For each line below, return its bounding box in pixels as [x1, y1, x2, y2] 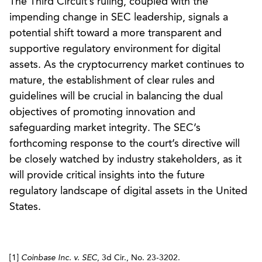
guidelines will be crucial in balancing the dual [9, 91, 223, 102]
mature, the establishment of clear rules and [9, 75, 215, 86]
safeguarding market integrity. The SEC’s [9, 122, 201, 133]
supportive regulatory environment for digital [9, 43, 220, 54]
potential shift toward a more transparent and [9, 27, 222, 39]
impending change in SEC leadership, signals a [9, 12, 228, 23]
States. [9, 201, 41, 212]
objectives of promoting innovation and [9, 106, 195, 118]
